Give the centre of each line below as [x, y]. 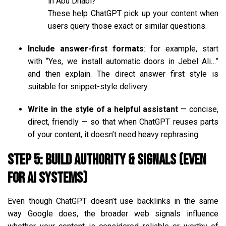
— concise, [199, 109]
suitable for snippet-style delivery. [88, 86]
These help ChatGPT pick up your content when [133, 13]
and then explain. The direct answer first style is [123, 74]
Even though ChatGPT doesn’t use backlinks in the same [113, 201]
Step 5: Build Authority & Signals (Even [107, 160]
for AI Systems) [47, 178]
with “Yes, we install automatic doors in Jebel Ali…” [123, 61]
